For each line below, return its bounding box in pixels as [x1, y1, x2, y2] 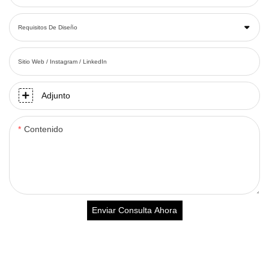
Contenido [24, 124, 63, 134]
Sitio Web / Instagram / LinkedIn [18, 58, 107, 65]
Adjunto [41, 90, 70, 100]
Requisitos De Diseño [18, 23, 77, 31]
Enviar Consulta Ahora [92, 205, 177, 216]
